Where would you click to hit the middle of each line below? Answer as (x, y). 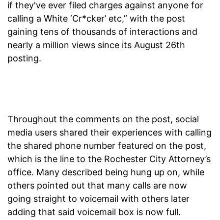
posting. (24, 58)
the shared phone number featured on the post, (107, 145)
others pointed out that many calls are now (97, 185)
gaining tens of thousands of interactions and (102, 31)
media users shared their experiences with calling (110, 132)
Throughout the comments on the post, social (103, 119)
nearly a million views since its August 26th (96, 45)
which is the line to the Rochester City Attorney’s (109, 159)
